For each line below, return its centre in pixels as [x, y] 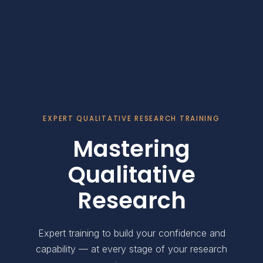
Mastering [131, 149]
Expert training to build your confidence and [131, 233]
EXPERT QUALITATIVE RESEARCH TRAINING [131, 118]
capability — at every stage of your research [131, 249]
